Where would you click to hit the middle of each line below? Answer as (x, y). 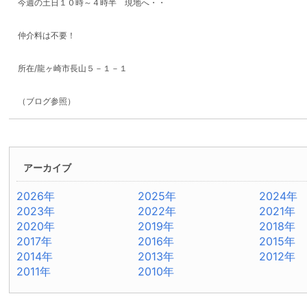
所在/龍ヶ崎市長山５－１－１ (73, 68)
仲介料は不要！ (47, 35)
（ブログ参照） (47, 101)
